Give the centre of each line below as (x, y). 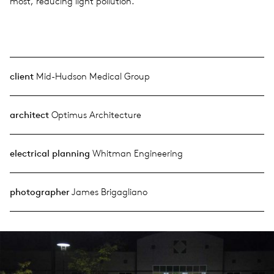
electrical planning (50, 153)
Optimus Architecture (95, 114)
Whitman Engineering (136, 153)
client (22, 76)
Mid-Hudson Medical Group (92, 76)
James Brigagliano (109, 191)
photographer (40, 191)
